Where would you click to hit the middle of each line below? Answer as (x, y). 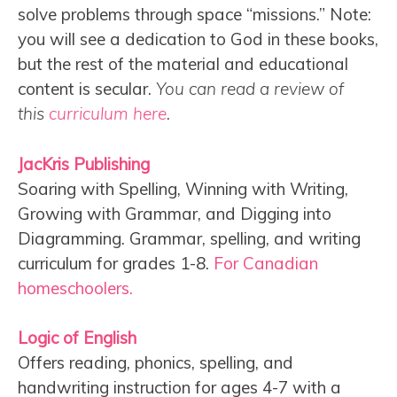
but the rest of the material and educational (183, 64)
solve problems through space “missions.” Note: (195, 15)
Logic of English (77, 338)
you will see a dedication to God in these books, (198, 39)
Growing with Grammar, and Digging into (175, 213)
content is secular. (87, 89)
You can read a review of (250, 89)
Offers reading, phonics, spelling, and (156, 363)
